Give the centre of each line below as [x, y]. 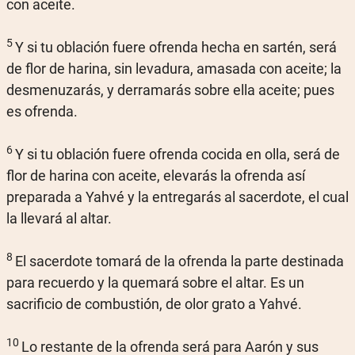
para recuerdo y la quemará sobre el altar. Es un [155, 282]
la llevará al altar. [59, 218]
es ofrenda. [42, 111]
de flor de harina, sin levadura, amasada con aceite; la [174, 69]
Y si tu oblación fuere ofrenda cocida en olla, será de [177, 154]
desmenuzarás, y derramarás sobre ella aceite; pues [170, 90]
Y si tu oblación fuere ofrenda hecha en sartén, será [176, 47]
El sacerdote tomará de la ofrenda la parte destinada [179, 261]
